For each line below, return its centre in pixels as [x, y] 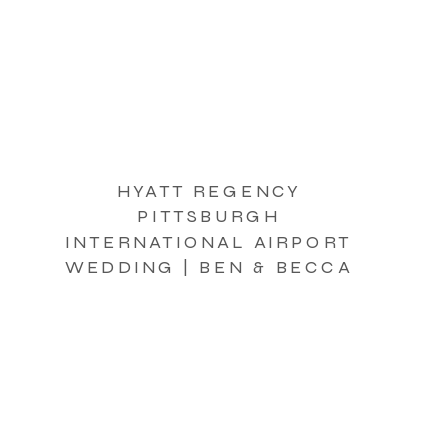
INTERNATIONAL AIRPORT [208, 242]
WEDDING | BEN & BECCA [208, 267]
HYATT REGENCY [209, 191]
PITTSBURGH [208, 217]
